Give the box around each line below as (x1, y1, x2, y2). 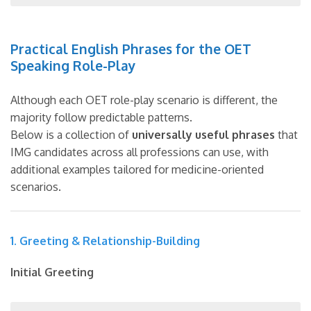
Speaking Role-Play (10, 56, 135, 74)
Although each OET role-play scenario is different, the (10, 92, 278, 107)
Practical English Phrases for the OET (10, 40, 251, 58)
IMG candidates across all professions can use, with (10, 144, 269, 159)
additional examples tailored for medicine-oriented (10, 162, 264, 176)
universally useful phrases (132, 127, 275, 142)
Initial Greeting (10, 264, 94, 279)
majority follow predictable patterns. (10, 110, 192, 124)
